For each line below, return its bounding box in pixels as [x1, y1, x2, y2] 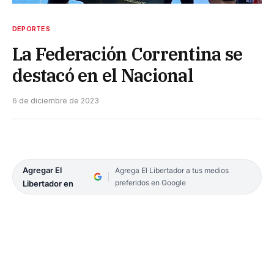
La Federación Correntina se [12, 42, 243, 65]
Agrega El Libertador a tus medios [114, 165, 229, 175]
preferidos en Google [114, 177, 186, 187]
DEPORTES [12, 24, 50, 33]
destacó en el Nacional [12, 63, 194, 87]
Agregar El [23, 165, 62, 175]
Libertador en [23, 178, 73, 188]
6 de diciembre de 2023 [12, 95, 99, 105]
